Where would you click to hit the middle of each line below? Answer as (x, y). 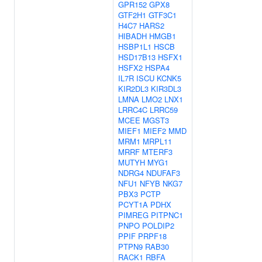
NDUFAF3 (163, 173)
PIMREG (133, 215)
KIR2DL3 (133, 89)
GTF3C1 (163, 15)
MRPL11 (157, 141)
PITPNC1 (167, 215)
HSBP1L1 (135, 46)
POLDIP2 (158, 225)
